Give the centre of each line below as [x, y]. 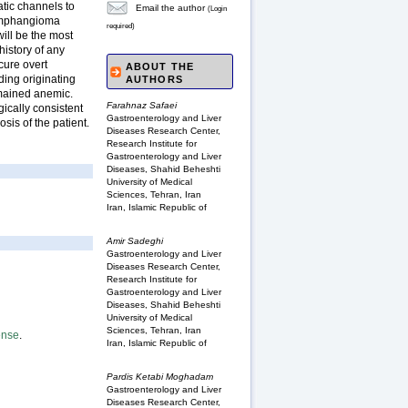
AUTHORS [154, 79]
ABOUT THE [160, 66]
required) [121, 26]
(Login [217, 9]
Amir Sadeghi [135, 240]
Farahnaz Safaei [142, 105]
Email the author [170, 8]
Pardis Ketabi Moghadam [160, 377]
